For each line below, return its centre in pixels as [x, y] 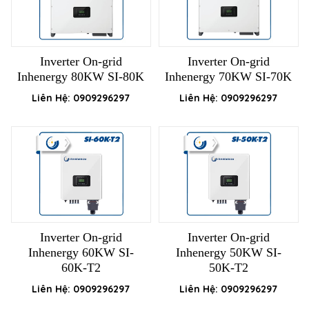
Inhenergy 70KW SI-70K [228, 77]
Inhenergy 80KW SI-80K [81, 77]
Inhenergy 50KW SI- [228, 253]
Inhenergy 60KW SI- [81, 253]
